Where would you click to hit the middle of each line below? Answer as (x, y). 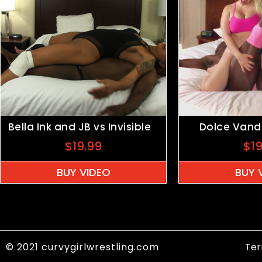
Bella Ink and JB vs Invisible (80, 127)
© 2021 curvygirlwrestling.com (82, 247)
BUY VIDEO (83, 172)
